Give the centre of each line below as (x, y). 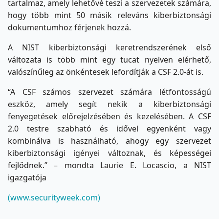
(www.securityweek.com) (54, 197)
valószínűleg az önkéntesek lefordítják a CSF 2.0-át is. (106, 72)
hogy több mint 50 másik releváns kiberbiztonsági (109, 15)
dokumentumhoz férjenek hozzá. (69, 27)
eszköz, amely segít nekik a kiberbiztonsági (109, 104)
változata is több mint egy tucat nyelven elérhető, (109, 59)
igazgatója (27, 177)
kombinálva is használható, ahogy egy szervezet (109, 141)
